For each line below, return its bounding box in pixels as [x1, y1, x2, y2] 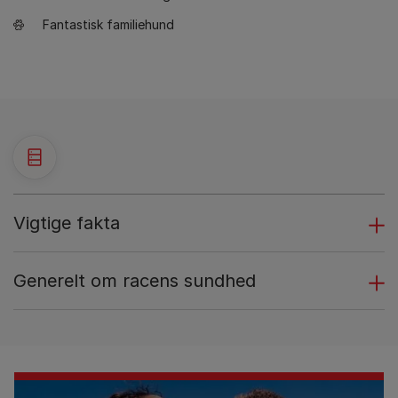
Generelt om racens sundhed [13, 270, 256, 292]
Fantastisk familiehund [43, 17, 174, 33]
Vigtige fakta [13, 212, 120, 235]
